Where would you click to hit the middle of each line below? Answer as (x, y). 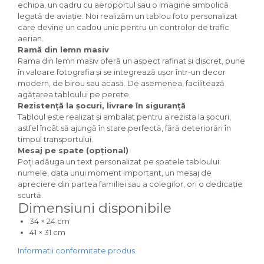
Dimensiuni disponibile (95, 208)
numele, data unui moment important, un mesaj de (115, 173)
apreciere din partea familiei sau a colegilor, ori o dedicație (130, 184)
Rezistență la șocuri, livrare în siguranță (102, 105)
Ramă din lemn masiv (63, 49)
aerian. (31, 38)
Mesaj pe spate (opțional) (73, 150)
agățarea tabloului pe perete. (74, 94)
